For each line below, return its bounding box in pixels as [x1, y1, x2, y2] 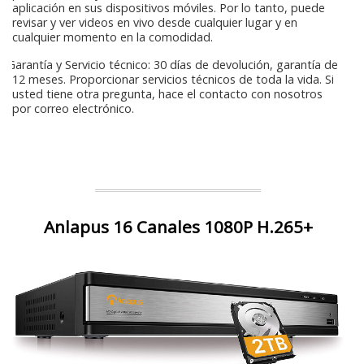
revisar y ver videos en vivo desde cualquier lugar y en [12, 14, 297, 30]
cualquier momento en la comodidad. [12, 28, 213, 45]
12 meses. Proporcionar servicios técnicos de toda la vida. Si [12, 71, 334, 87]
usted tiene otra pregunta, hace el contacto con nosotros [12, 85, 323, 102]
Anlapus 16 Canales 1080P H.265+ [43, 214, 313, 238]
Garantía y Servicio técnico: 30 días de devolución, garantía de [4, 56, 338, 72]
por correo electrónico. [12, 100, 134, 116]
